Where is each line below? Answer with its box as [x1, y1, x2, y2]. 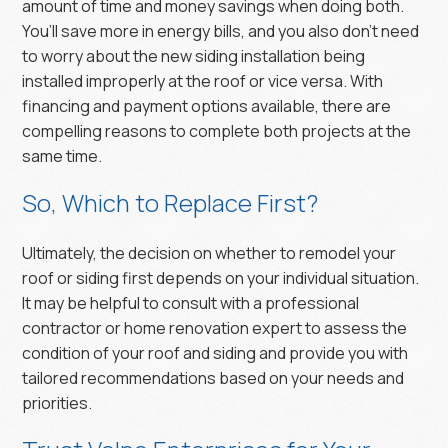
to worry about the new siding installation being [22, 44, 366, 67]
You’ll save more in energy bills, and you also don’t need [22, 19, 420, 42]
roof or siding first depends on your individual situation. [22, 266, 420, 289]
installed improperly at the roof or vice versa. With [22, 69, 384, 92]
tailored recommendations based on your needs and [22, 366, 405, 389]
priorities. [22, 391, 93, 414]
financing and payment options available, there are [22, 94, 392, 117]
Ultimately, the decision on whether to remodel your [22, 241, 397, 264]
